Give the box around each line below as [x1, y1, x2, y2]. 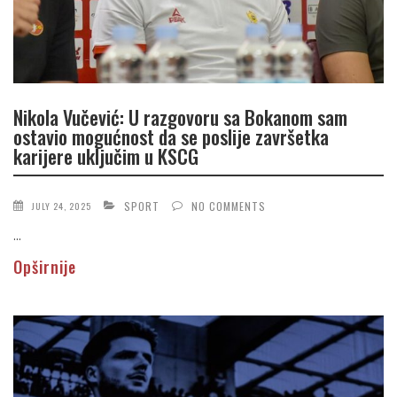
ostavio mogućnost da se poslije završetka [13, 122, 329, 152]
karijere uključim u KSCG [13, 142, 198, 171]
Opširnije [13, 254, 76, 278]
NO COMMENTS [191, 198, 266, 214]
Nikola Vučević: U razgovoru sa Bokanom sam [13, 103, 347, 132]
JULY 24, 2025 [32, 198, 91, 213]
